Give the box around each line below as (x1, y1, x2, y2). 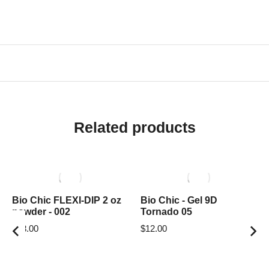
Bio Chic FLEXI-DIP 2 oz (12, 195, 121, 205)
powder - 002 (12, 207, 70, 217)
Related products (73, 119, 196, 136)
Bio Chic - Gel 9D (141, 195, 217, 205)
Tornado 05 (141, 207, 192, 217)
